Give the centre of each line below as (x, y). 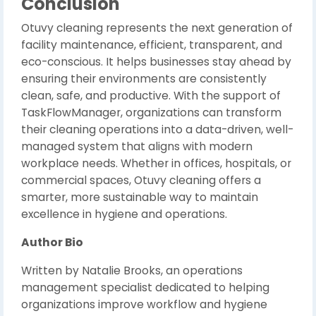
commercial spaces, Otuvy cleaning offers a (141, 180)
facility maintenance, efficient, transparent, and (152, 45)
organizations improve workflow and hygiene (144, 304)
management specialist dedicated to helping (145, 287)
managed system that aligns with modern (137, 146)
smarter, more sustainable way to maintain (140, 197)
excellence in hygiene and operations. (124, 214)
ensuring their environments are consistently (144, 79)
